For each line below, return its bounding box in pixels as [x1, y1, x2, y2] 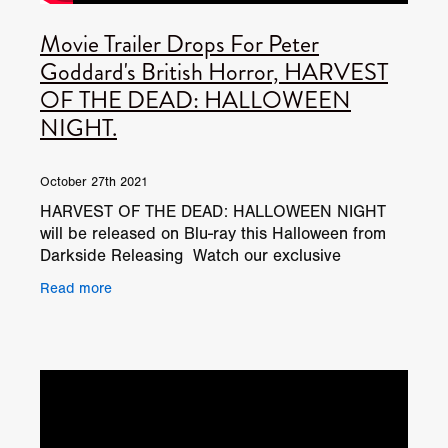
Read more [40, 279, 112, 297]
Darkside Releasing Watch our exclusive [40, 245, 341, 265]
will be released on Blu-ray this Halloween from [40, 223, 386, 243]
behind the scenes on [40, 289, 199, 309]
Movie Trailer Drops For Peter [40, 26, 319, 61]
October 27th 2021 [40, 174, 148, 189]
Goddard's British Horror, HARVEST [40, 54, 388, 89]
